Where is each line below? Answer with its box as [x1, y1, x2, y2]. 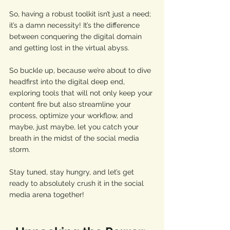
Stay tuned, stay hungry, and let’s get [9, 168, 136, 176]
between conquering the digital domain [9, 32, 144, 41]
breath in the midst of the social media [9, 134, 141, 142]
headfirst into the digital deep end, [9, 78, 127, 86]
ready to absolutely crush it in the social [9, 179, 146, 187]
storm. [9, 145, 32, 154]
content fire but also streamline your [9, 100, 133, 108]
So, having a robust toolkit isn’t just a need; [9, 10, 153, 18]
